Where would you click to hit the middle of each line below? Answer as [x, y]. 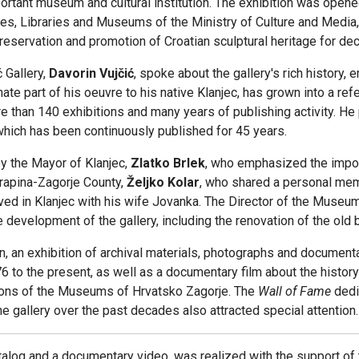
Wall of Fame [294, 291]
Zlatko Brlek [168, 163]
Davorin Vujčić [91, 73]
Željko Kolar [163, 182]
